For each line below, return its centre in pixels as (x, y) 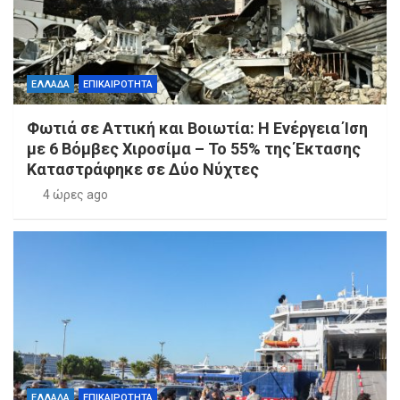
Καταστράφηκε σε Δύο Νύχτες (143, 170)
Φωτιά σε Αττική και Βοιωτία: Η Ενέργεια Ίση (197, 129)
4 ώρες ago (75, 195)
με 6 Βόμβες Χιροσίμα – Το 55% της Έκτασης (194, 149)
